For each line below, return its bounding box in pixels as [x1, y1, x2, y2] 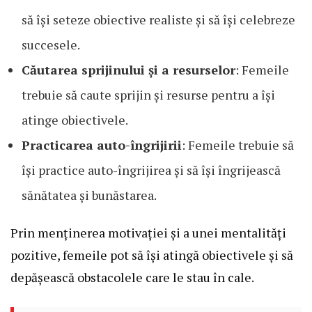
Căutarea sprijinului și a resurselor [22, 61, 235, 79]
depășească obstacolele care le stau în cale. [10, 269, 254, 286]
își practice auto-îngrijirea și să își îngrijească [22, 162, 281, 179]
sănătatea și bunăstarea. [22, 187, 157, 204]
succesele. [22, 36, 80, 54]
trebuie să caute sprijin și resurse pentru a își [22, 86, 275, 104]
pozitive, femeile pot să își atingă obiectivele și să [10, 247, 293, 264]
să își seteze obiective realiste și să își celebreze [22, 11, 295, 29]
